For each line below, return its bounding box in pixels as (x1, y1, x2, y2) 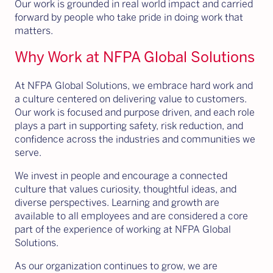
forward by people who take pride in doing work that (15, 12, 243, 23)
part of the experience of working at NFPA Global (15, 224, 231, 235)
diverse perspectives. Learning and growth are (15, 197, 219, 208)
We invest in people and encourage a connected (15, 170, 227, 182)
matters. (15, 25, 53, 37)
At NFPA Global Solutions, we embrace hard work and (15, 80, 253, 91)
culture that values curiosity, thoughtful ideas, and (15, 183, 236, 195)
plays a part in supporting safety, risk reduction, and (15, 120, 243, 132)
